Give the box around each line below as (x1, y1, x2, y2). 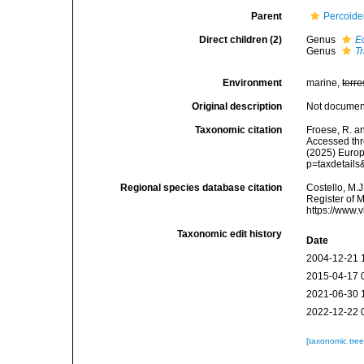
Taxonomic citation (195, 124, 283, 136)
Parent (251, 11, 283, 22)
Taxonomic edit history (177, 228, 283, 240)
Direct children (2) (199, 34, 283, 45)
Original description (192, 101, 283, 112)
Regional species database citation (120, 182, 283, 193)
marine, (306, 77, 343, 89)
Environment (223, 77, 283, 89)
